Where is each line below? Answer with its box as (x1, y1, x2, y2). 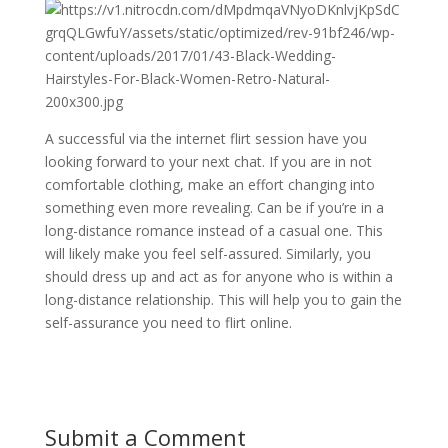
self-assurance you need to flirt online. (44, 313, 292, 332)
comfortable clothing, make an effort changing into (44, 175, 375, 194)
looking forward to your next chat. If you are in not (44, 152, 372, 171)
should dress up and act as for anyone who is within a (44, 267, 393, 286)
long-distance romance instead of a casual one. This (44, 221, 383, 240)
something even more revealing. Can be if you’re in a (44, 198, 384, 217)
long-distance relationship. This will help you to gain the (44, 290, 402, 309)
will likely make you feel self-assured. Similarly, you (44, 244, 371, 263)
